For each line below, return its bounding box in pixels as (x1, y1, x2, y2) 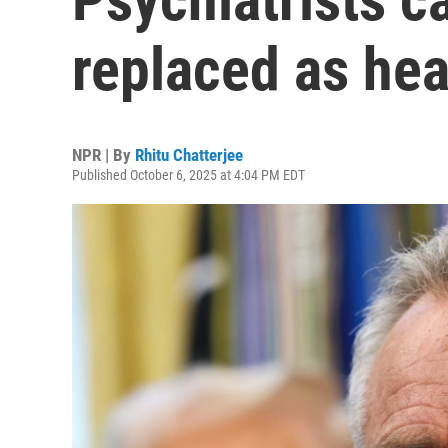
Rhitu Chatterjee (135, 145, 243, 165)
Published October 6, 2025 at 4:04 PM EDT (72, 167, 305, 183)
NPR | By (72, 145, 135, 165)
